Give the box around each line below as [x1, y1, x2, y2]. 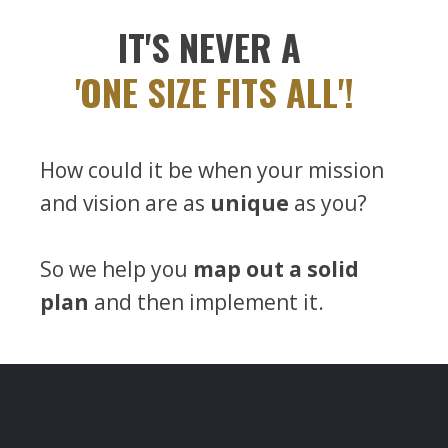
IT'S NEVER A [118, 19, 310, 73]
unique [210, 188, 289, 217]
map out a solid [193, 254, 359, 283]
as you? [289, 188, 377, 217]
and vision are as [40, 188, 210, 217]
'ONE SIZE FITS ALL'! [74, 64, 354, 118]
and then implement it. [89, 287, 324, 316]
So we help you [40, 254, 193, 283]
